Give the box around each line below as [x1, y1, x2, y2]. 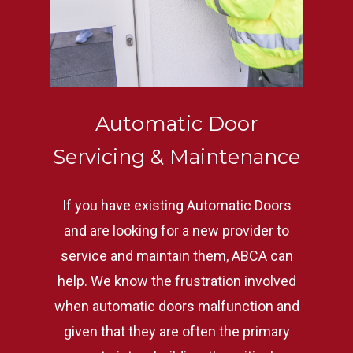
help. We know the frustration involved [57, 272, 296, 289]
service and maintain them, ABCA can [60, 247, 293, 264]
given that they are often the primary [63, 322, 290, 340]
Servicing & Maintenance [53, 143, 300, 169]
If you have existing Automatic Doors [61, 196, 292, 214]
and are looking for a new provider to [64, 221, 289, 239]
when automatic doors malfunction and [54, 297, 299, 314]
